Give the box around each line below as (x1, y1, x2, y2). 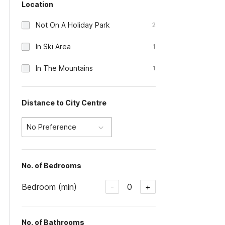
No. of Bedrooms (22, 161, 81, 170)
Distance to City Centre (22, 98, 106, 107)
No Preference (27, 123, 76, 131)
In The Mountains (36, 64, 93, 72)
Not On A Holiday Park (36, 21, 110, 29)
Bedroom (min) (22, 181, 77, 192)
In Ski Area (36, 42, 71, 51)
